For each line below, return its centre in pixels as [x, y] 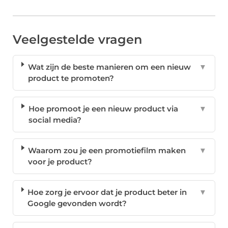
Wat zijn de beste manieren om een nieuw [109, 67]
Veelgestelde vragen [77, 40]
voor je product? [60, 162]
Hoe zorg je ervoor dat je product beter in [107, 192]
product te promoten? [71, 78]
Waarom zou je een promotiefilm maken [107, 151]
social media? [55, 120]
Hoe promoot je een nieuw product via [104, 109]
